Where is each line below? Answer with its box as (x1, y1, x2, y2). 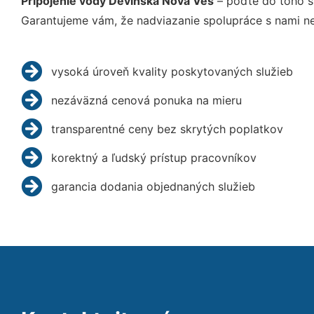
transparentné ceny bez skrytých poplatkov (50, 121, 283, 136)
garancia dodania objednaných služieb (50, 179, 255, 193)
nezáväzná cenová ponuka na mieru (50, 93, 242, 107)
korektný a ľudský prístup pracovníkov (50, 150, 257, 165)
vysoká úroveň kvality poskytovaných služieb (50, 64, 293, 78)
